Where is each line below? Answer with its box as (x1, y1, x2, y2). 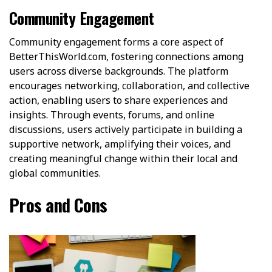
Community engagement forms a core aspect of (9, 35, 223, 49)
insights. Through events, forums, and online (9, 107, 214, 121)
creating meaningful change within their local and (9, 151, 237, 165)
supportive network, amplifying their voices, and (9, 137, 231, 151)
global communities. (9, 166, 101, 180)
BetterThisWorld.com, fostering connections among (9, 49, 243, 63)
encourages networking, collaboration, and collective (9, 78, 250, 92)
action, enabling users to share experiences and (9, 93, 228, 107)
